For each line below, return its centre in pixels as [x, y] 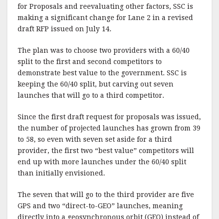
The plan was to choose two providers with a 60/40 [104, 50]
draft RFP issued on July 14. [65, 29]
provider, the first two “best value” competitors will [106, 151]
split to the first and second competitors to [90, 62]
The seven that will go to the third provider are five [106, 195]
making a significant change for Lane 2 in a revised [105, 18]
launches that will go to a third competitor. [91, 95]
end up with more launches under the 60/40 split [102, 162]
